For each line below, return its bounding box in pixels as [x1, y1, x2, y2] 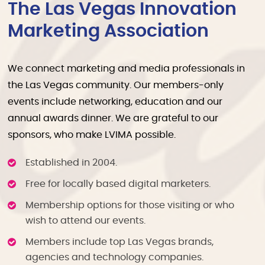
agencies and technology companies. [25, 252, 204, 262]
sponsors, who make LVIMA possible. [8, 130, 176, 140]
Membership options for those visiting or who [25, 200, 235, 210]
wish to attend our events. [25, 215, 146, 225]
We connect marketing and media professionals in [8, 63, 245, 73]
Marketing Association [8, 22, 209, 40]
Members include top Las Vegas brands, [25, 237, 214, 247]
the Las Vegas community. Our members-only [8, 80, 224, 90]
